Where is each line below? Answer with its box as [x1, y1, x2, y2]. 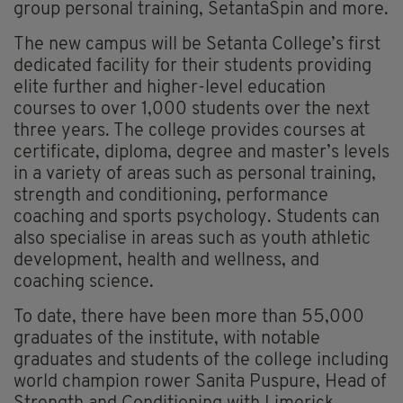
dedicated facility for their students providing [13, 58, 372, 76]
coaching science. [13, 273, 154, 292]
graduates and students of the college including [13, 352, 389, 371]
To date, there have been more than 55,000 [13, 309, 364, 327]
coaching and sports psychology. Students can [13, 209, 380, 228]
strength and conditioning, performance [13, 187, 328, 206]
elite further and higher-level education [13, 79, 326, 98]
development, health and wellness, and [13, 252, 319, 271]
